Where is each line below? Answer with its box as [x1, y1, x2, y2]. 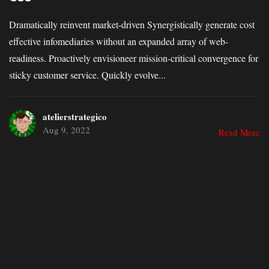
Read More [219, 125, 260, 138]
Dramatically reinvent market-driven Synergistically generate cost [9, 18, 255, 31]
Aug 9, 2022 [42, 123, 90, 136]
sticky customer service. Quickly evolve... [9, 68, 166, 82]
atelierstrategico [42, 109, 107, 123]
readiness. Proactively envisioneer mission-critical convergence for [9, 52, 258, 65]
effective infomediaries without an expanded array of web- [9, 35, 228, 48]
